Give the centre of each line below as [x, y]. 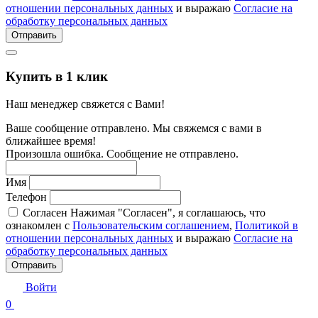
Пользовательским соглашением [151, 225]
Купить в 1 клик [57, 77]
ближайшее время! [51, 141]
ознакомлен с [39, 225]
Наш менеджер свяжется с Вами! [85, 104]
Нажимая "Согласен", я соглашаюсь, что [168, 212]
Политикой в [267, 225]
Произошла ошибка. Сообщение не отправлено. [122, 153]
